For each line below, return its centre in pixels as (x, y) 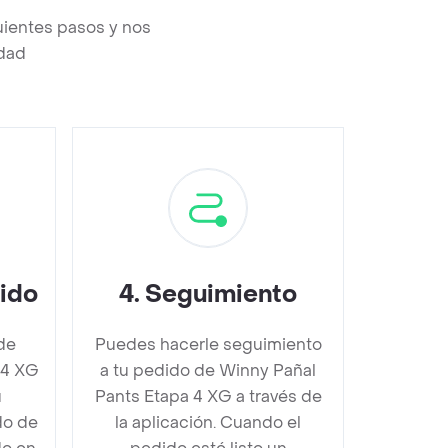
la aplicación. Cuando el (208, 422)
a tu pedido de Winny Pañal (208, 370)
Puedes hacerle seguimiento (208, 344)
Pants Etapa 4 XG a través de (208, 396)
